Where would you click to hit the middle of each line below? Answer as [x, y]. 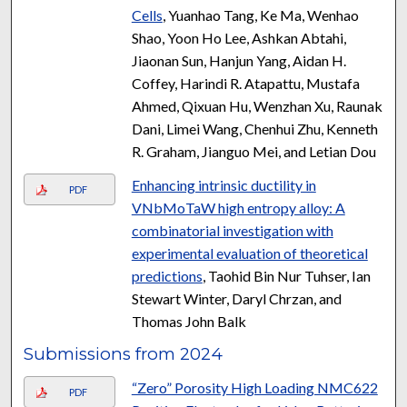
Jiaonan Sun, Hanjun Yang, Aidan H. [238, 60]
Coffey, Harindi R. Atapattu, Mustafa [245, 83]
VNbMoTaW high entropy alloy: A [238, 207]
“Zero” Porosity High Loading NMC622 [254, 387]
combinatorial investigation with [232, 230]
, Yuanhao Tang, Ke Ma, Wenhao [260, 15]
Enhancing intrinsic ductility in [223, 184]
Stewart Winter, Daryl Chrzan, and [236, 298]
